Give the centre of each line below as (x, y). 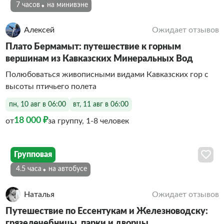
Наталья (39, 194)
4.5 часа (28, 169)
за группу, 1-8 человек (88, 121)
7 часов (28, 5)
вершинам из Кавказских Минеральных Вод (99, 59)
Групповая (33, 154)
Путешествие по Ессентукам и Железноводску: (106, 211)
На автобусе (69, 169)
